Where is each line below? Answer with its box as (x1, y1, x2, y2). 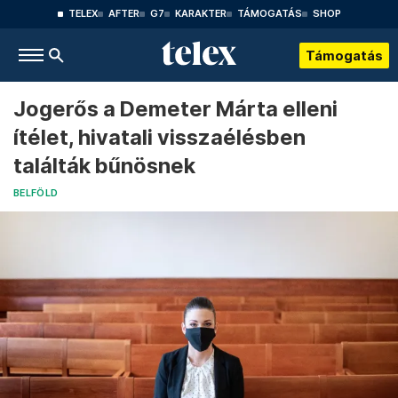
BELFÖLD (13, 187, 59, 199)
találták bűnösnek (13, 153, 195, 179)
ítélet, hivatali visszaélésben (13, 124, 306, 150)
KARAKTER (174, 8, 227, 20)
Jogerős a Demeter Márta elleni (13, 96, 338, 122)
